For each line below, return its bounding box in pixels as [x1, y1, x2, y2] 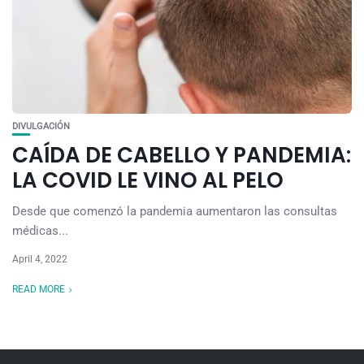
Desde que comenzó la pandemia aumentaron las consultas [12, 204, 337, 219]
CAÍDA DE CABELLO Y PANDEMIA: [12, 141, 351, 170]
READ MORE [12, 284, 65, 295]
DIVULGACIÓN [12, 121, 70, 132]
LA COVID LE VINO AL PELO [12, 166, 284, 195]
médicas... [12, 223, 68, 238]
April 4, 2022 [12, 253, 67, 265]
